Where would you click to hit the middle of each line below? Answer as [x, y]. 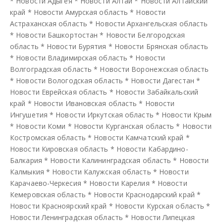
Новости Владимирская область [72, 57]
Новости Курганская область [124, 126]
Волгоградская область [51, 69]
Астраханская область [49, 23]
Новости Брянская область [161, 46]
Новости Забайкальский [157, 92]
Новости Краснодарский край [144, 194]
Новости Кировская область [59, 149]
